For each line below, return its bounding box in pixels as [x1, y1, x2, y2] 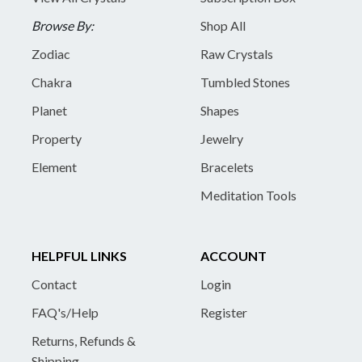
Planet [32, 102, 67, 118]
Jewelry [200, 130, 243, 146]
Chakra [32, 74, 72, 90]
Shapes [200, 102, 239, 118]
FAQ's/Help [32, 304, 99, 320]
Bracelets [200, 158, 254, 175]
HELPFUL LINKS [32, 247, 127, 263]
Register [200, 304, 247, 320]
